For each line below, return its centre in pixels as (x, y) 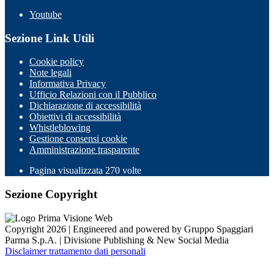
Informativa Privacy (68, 84)
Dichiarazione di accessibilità (85, 106)
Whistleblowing (60, 128)
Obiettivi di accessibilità (75, 117)
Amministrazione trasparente (84, 150)
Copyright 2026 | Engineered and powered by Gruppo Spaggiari (129, 229)
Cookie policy (57, 62)
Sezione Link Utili (50, 38)
